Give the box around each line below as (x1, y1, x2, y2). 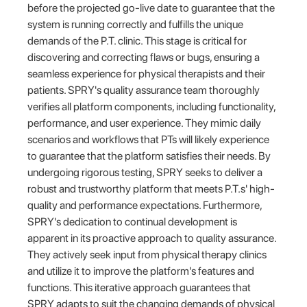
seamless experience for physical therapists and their (27, 66, 266, 80)
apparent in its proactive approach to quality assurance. (27, 231, 277, 245)
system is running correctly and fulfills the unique (27, 17, 244, 31)
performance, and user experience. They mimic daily (27, 116, 262, 130)
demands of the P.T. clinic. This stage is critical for (27, 34, 247, 47)
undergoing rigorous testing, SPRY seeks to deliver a (27, 165, 263, 179)
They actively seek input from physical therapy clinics (27, 247, 267, 261)
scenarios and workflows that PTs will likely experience (27, 132, 270, 146)
